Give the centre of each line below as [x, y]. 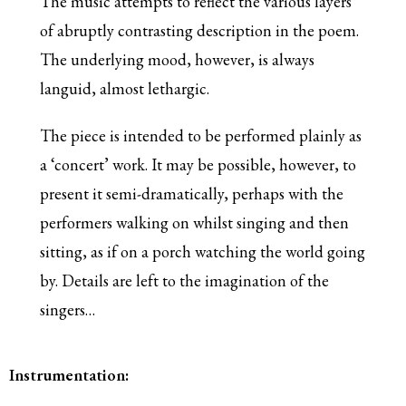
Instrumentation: [71, 374]
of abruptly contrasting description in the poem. [200, 30]
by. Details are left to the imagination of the [185, 280]
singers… [68, 309]
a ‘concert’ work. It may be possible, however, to [198, 164]
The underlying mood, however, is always [178, 59]
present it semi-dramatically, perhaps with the [192, 193]
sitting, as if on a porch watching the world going [203, 251]
